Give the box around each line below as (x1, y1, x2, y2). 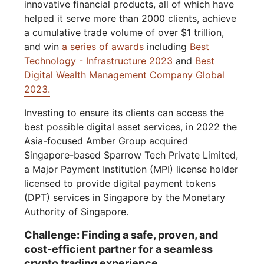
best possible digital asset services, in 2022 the (24, 121, 237, 133)
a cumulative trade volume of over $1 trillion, (24, 27, 225, 39)
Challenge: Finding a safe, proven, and (24, 229, 219, 242)
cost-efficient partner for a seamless (24, 243, 213, 256)
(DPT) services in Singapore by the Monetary (24, 192, 226, 204)
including (144, 41, 190, 53)
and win (24, 41, 62, 53)
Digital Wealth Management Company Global (24, 69, 225, 81)
